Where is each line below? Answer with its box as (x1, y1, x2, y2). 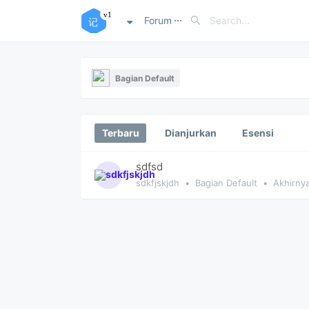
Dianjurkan (164, 127, 217, 139)
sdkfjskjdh (136, 177, 179, 188)
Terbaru (101, 127, 139, 139)
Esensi (241, 127, 274, 139)
